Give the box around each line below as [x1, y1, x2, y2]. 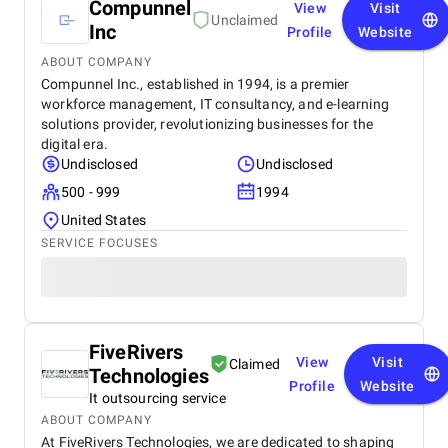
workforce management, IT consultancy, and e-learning [41, 96, 389, 112]
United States [61, 212, 147, 228]
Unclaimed [211, 12, 278, 28]
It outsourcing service [89, 390, 226, 406]
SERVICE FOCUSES [41, 236, 158, 250]
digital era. [41, 136, 109, 152]
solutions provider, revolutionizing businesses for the [41, 116, 374, 132]
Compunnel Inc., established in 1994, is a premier [41, 76, 350, 92]
